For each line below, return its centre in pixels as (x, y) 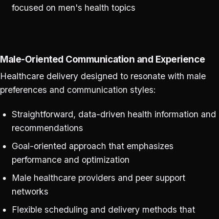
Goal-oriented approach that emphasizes (92, 146)
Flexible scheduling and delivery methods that (103, 209)
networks (30, 191)
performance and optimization (70, 160)
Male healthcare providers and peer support (98, 177)
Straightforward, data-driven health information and (114, 114)
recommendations (47, 128)
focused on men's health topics (73, 7)
